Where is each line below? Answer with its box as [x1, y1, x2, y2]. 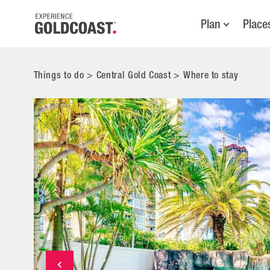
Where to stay [183, 66, 239, 84]
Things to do [33, 66, 84, 84]
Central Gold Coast [96, 66, 171, 84]
